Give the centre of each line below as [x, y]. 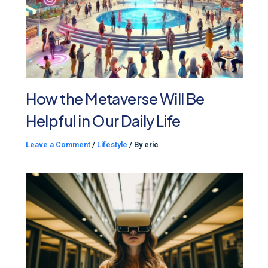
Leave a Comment [58, 144]
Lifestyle [112, 144]
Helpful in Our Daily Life [103, 121]
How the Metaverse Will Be [115, 98]
